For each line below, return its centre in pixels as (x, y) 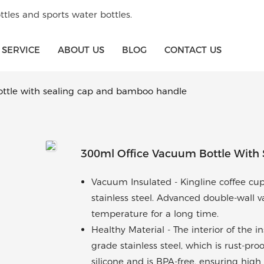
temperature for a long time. (155, 214)
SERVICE (21, 49)
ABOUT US (81, 49)
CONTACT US (193, 49)
